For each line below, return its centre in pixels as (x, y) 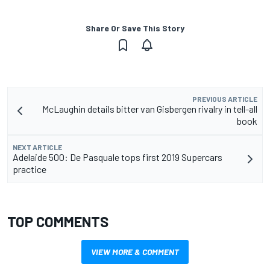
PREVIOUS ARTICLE (225, 99)
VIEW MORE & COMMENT (135, 252)
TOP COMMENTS (58, 222)
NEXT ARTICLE (37, 147)
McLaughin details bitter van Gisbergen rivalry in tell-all (150, 109)
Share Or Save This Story (135, 28)
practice (30, 169)
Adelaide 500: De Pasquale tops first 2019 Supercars (118, 157)
